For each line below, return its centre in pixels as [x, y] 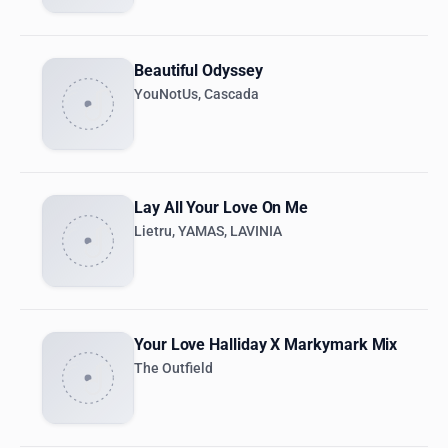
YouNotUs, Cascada [196, 95]
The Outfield [173, 369]
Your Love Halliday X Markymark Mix [266, 345]
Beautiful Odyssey [198, 71]
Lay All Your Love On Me [221, 208]
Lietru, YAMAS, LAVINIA [208, 232]
